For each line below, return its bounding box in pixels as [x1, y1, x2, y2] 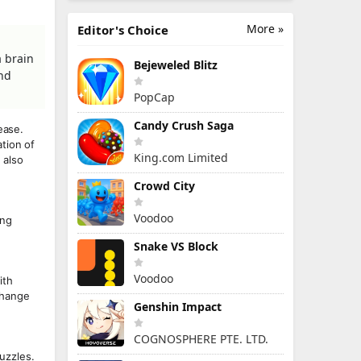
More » [247, 21, 284, 36]
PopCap [134, 89, 175, 105]
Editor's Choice [77, 22, 168, 38]
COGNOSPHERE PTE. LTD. [134, 331, 268, 346]
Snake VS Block [134, 239, 218, 254]
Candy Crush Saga [134, 118, 234, 133]
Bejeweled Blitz [134, 57, 218, 73]
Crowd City [134, 178, 195, 193]
